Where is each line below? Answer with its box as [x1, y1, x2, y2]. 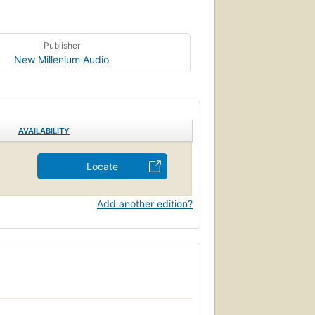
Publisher [43, 39, 80, 51]
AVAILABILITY [18, 125, 70, 136]
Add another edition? [97, 197, 193, 210]
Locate [86, 160, 118, 172]
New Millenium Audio [14, 53, 110, 65]
